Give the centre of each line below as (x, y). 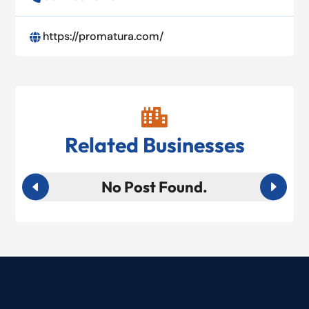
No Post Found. (154, 187)
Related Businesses (154, 145)
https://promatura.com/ (103, 37)
